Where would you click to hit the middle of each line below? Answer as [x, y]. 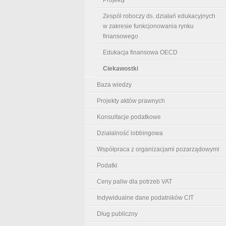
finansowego [121, 36]
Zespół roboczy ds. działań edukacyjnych [159, 16]
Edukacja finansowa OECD [140, 52]
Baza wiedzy [114, 84]
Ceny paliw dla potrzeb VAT [134, 181]
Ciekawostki [121, 68]
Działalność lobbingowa [130, 133]
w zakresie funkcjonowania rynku [148, 26]
